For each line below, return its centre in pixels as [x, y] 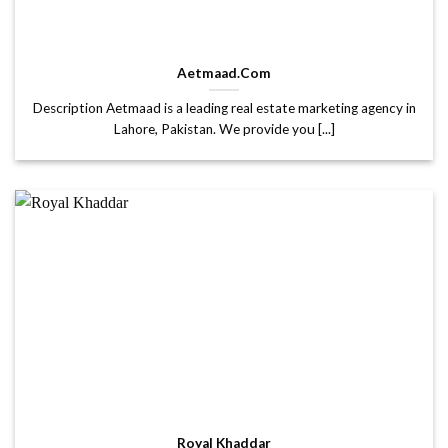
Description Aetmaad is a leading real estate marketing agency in [224, 107]
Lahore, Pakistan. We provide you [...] [224, 128]
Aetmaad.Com [224, 72]
